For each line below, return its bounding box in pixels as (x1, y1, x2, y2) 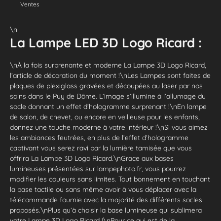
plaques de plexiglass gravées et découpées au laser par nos (10, 81, 203, 90)
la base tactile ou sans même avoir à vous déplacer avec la (10, 184, 196, 194)
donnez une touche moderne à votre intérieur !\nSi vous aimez (10, 122, 208, 132)
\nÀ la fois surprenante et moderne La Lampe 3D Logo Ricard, (10, 60, 206, 70)
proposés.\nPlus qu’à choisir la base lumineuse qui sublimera (10, 205, 202, 215)
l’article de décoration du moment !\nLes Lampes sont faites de (10, 71, 211, 80)
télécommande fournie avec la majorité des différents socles (10, 195, 202, 204)
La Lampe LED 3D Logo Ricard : (10, 34, 202, 51)
